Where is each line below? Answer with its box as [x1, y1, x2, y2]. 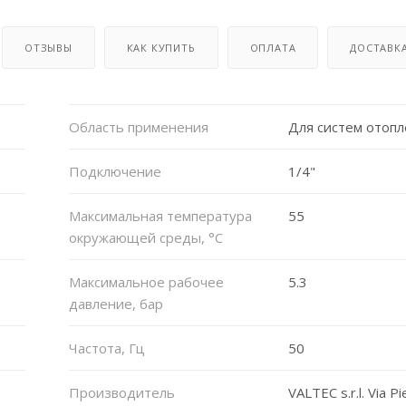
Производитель [68, 382, 175, 401]
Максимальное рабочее [68, 272, 224, 291]
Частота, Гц [68, 338, 145, 357]
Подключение [68, 161, 161, 180]
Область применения [68, 117, 208, 136]
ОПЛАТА [249, 40, 296, 54]
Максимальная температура [68, 206, 252, 225]
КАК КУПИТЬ [126, 40, 196, 54]
